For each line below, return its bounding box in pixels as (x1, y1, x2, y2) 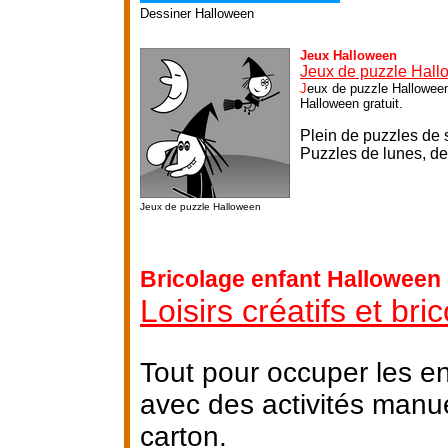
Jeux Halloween (300, 47, 397, 63)
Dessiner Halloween (140, 5, 254, 21)
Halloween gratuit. (300, 95, 403, 111)
